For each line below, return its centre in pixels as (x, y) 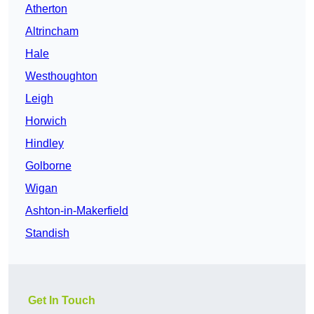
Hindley (45, 144)
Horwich (46, 121)
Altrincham (52, 32)
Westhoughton (61, 76)
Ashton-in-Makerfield (77, 211)
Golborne (48, 166)
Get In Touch (62, 301)
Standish (47, 233)
